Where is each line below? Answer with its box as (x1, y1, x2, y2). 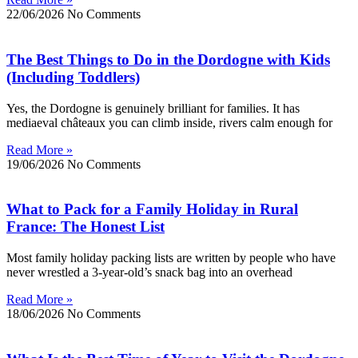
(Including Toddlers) (6, 68, 140, 86)
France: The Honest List (6, 218, 165, 236)
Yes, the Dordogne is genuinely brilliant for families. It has (6, 101, 300, 115)
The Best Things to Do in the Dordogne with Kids (6, 50, 330, 68)
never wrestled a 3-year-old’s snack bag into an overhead (6, 265, 292, 279)
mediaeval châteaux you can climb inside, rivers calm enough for (6, 115, 332, 129)
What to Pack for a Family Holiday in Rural (6, 201, 298, 218)
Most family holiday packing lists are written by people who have (6, 250, 336, 265)
